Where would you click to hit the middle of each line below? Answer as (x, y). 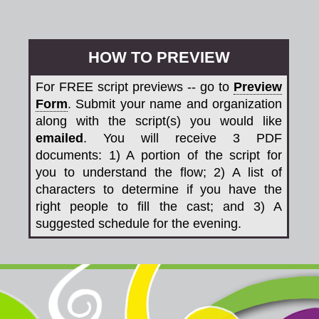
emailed (59, 138)
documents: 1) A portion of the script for (159, 155)
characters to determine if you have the (159, 189)
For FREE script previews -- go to (135, 87)
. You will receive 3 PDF (183, 138)
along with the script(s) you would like (159, 121)
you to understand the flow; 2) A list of (159, 172)
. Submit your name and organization (175, 104)
